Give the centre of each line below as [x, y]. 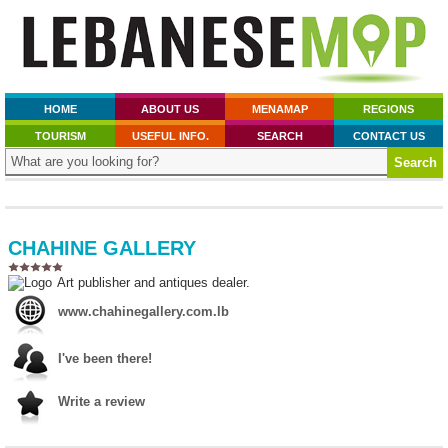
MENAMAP [279, 109]
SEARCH [279, 136]
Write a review [101, 402]
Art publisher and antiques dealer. [153, 283]
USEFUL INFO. [170, 136]
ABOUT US [170, 109]
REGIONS [388, 109]
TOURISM [60, 136]
